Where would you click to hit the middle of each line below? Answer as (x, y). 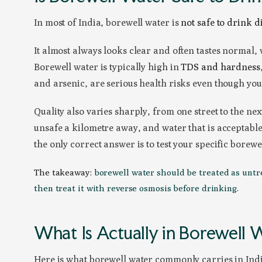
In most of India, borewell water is (108, 23)
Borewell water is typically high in (108, 67)
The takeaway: (63, 173)
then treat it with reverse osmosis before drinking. (136, 188)
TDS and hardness (220, 67)
